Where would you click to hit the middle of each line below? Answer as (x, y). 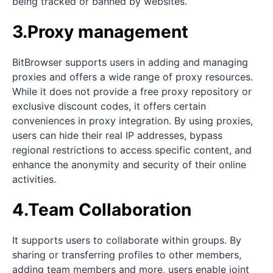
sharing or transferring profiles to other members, (127, 254)
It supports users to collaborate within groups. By (127, 240)
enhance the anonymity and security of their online (129, 164)
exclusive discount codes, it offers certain (109, 106)
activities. (34, 179)
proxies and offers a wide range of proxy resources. (133, 76)
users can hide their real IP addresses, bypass (117, 135)
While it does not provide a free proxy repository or (132, 91)
